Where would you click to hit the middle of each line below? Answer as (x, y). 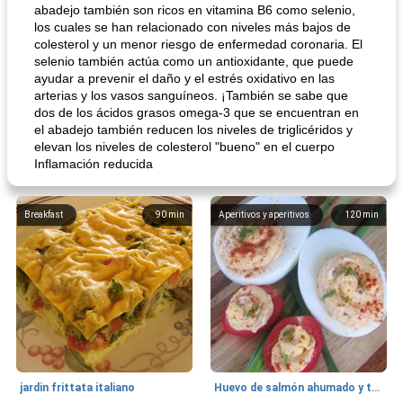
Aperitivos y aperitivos (264, 215)
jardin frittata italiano (77, 388)
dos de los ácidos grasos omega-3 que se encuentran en (197, 112)
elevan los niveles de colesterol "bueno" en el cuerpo (184, 147)
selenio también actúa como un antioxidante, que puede (194, 61)
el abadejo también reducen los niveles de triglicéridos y (193, 130)
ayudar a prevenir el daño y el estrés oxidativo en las (184, 78)
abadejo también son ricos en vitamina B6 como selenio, (195, 10)
